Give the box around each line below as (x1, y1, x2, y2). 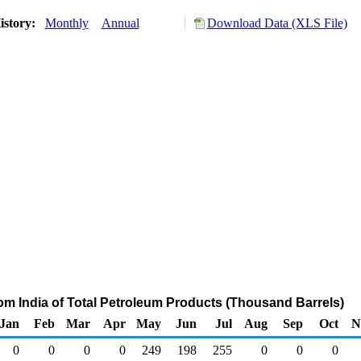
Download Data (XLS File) (206, 16, 347, 30)
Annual (101, 16, 139, 30)
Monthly (44, 16, 89, 30)
